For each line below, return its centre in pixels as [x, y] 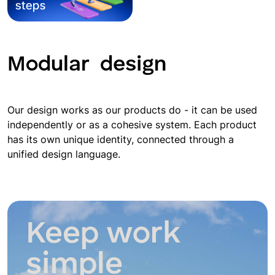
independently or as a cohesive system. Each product [132, 124]
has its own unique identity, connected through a [121, 139]
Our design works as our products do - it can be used [132, 110]
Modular [51, 64]
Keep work [103, 234]
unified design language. [64, 154]
